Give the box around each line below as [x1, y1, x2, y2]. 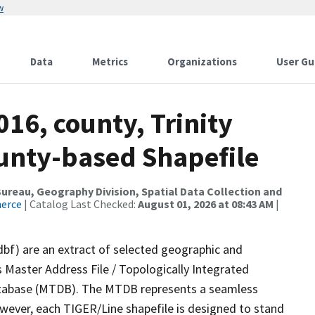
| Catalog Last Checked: [22, 197, 138, 211]
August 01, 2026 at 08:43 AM [138, 197, 274, 211]
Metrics [92, 55, 128, 68]
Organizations [167, 55, 237, 68]
